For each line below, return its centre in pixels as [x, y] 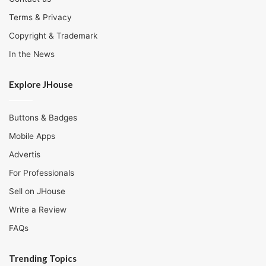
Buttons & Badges [43, 118]
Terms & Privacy [40, 18]
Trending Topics [43, 259]
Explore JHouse [41, 85]
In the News [32, 54]
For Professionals [42, 173]
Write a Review [38, 210]
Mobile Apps [32, 136]
